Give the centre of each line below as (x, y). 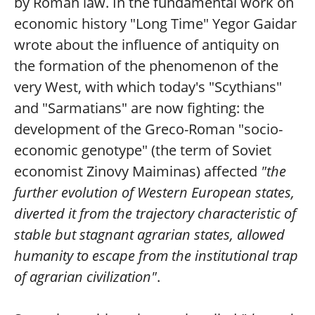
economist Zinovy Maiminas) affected (136, 172)
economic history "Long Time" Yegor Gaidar (155, 24)
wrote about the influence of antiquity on (147, 45)
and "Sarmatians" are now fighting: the (139, 108)
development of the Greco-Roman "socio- (148, 129)
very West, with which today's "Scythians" (148, 87)
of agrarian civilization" (85, 277)
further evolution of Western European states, (154, 193)
